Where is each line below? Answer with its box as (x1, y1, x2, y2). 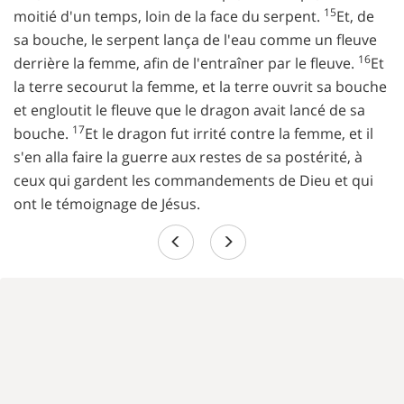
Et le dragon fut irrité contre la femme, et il (85, 124, 373, 143)
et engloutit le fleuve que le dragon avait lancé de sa (14, 100, 365, 120)
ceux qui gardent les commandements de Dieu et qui (14, 170, 373, 190)
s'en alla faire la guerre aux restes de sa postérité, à (14, 147, 363, 167)
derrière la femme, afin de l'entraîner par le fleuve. (14, 53, 358, 73)
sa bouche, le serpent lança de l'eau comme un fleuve (14, 30, 377, 50)
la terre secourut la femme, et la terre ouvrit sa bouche (14, 77, 387, 96)
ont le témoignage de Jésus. (14, 194, 200, 214)
